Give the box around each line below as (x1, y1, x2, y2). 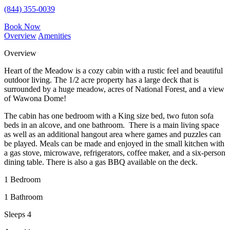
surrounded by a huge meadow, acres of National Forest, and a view (4, 84, 224, 93)
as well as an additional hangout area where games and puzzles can (4, 129, 221, 139)
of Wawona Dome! (4, 93, 66, 103)
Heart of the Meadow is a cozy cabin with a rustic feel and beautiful (4, 66, 223, 75)
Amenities (38, 31, 71, 40)
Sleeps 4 (4, 209, 31, 219)
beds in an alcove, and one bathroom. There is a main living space (4, 120, 219, 129)
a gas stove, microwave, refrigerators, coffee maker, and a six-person (4, 148, 225, 157)
